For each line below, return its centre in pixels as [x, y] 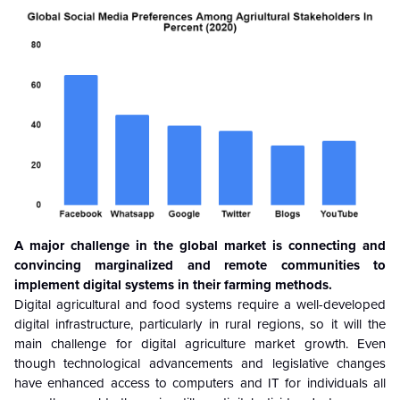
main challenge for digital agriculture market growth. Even [200, 343]
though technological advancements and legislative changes [200, 363]
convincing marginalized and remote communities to [200, 265]
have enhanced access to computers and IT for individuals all [200, 383]
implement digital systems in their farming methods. [173, 284]
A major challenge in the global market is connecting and [200, 245]
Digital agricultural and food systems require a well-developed [200, 304]
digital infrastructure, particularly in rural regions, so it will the [200, 324]
